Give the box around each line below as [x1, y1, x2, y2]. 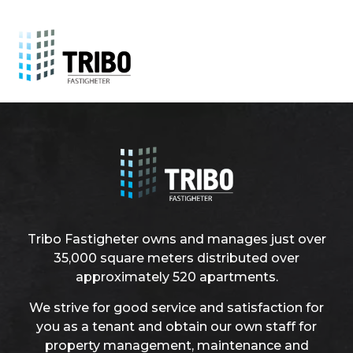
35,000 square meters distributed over [54, 251, 299, 266]
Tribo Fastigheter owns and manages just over [27, 232, 326, 247]
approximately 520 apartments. [75, 269, 278, 285]
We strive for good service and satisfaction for [29, 299, 324, 315]
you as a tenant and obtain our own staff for [36, 318, 317, 334]
